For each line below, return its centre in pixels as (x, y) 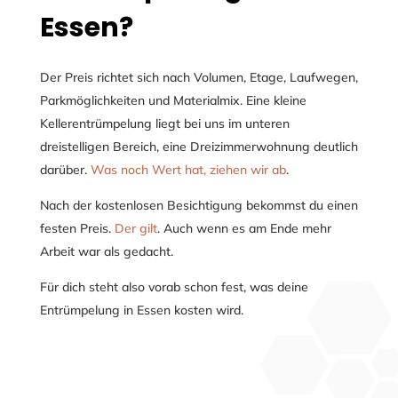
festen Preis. (77, 228)
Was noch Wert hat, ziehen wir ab (188, 169)
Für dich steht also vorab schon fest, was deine (174, 287)
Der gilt (135, 228)
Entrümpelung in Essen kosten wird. (141, 310)
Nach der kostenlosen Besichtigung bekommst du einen (199, 205)
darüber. (65, 169)
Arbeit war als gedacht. (106, 251)
